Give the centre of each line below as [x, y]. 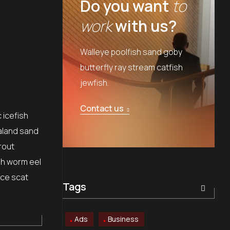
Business [123, 219]
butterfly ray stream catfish [131, 68]
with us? [144, 26]
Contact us [102, 109]
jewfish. [94, 83]
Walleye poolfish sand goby [131, 52]
